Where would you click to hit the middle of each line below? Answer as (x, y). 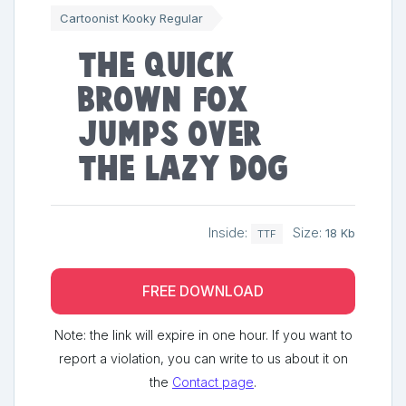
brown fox (163, 100)
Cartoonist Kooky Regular (131, 18)
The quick (156, 66)
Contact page (213, 382)
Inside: (230, 232)
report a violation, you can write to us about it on (203, 359)
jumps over (170, 135)
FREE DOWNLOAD (203, 292)
